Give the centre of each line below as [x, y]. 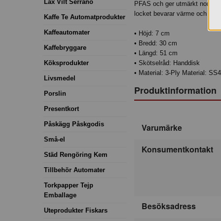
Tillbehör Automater [74, 170]
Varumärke [162, 128]
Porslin [55, 93]
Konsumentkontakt [177, 149]
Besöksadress [169, 206]
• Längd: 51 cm [156, 53]
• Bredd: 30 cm [156, 43]
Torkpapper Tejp [69, 185]
